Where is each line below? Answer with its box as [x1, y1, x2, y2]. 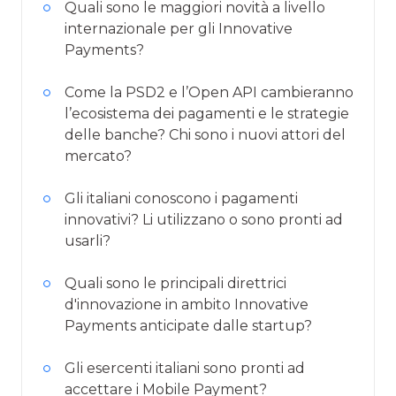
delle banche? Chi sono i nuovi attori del [65, 126, 346, 143]
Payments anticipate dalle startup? [65, 316, 312, 334]
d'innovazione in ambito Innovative [65, 295, 308, 313]
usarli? [65, 232, 110, 249]
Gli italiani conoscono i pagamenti [65, 189, 298, 207]
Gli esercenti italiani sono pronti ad [65, 359, 305, 377]
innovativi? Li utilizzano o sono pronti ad [65, 210, 343, 228]
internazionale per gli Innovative [65, 19, 293, 37]
